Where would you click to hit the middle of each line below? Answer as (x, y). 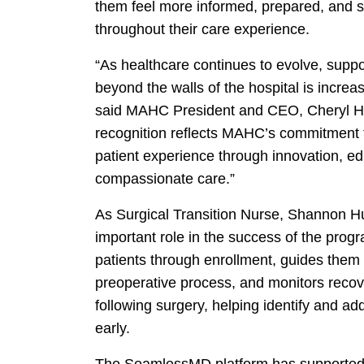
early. (113, 328)
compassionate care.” (165, 179)
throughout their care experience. (202, 29)
